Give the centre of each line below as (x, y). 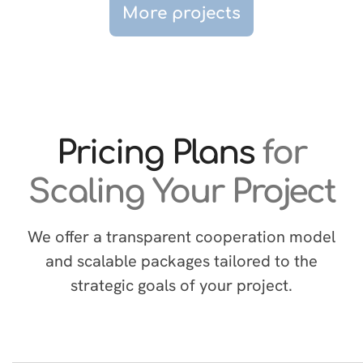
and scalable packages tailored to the (181, 261)
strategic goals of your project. (181, 285)
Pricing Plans (156, 153)
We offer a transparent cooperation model (181, 237)
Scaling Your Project (181, 192)
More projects (181, 13)
